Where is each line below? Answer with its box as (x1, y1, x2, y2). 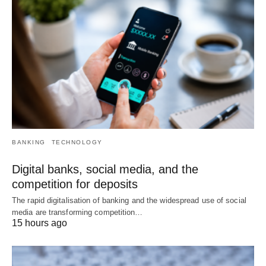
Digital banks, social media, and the (12, 163, 198, 176)
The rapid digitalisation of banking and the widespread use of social (12, 196, 246, 205)
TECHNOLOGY (51, 139, 103, 146)
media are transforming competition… (12, 208, 143, 217)
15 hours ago (12, 218, 67, 229)
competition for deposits (12, 178, 138, 191)
